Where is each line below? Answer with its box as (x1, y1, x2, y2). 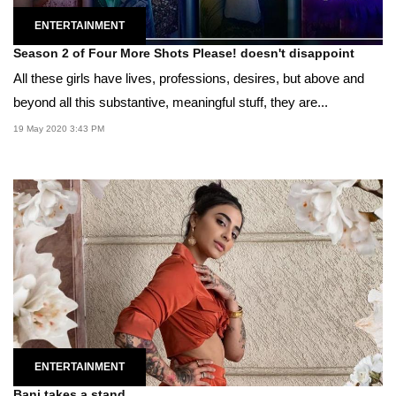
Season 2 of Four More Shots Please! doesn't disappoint (13, 45, 354, 60)
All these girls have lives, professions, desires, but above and (13, 70, 364, 86)
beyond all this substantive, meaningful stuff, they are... (13, 94, 328, 110)
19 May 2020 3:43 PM (13, 123, 104, 133)
